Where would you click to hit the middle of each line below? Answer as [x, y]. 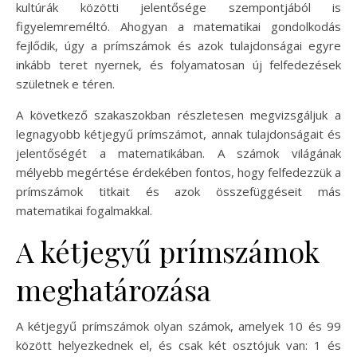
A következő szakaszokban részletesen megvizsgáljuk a [178, 115]
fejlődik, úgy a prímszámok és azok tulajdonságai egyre [178, 46]
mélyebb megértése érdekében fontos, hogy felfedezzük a [178, 173]
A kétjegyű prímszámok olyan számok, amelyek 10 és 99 [178, 326]
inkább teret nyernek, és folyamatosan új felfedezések [178, 65]
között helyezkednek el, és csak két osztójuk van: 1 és [178, 345]
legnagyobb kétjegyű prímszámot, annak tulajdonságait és [178, 134]
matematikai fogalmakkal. [84, 211]
